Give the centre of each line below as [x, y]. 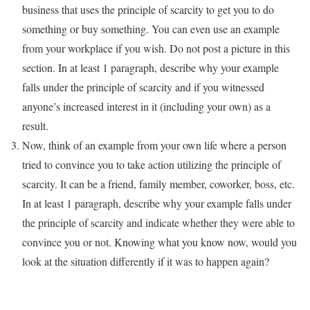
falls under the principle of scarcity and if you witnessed [143, 87]
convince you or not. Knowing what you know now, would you [159, 242]
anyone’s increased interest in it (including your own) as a [146, 107]
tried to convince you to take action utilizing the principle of [152, 165]
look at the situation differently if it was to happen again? [146, 262]
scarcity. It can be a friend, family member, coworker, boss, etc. [158, 184]
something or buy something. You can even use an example [151, 29]
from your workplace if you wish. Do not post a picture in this [156, 48]
